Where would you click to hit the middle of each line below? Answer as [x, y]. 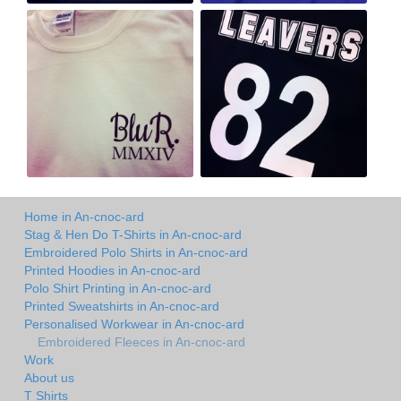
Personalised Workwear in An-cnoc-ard [134, 324]
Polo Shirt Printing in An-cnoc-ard [118, 289]
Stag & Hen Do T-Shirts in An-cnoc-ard [133, 235]
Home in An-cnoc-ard [84, 217]
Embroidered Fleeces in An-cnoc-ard [141, 342]
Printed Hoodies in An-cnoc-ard [112, 271]
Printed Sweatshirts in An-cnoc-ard [122, 307]
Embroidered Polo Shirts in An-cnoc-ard [136, 253]
